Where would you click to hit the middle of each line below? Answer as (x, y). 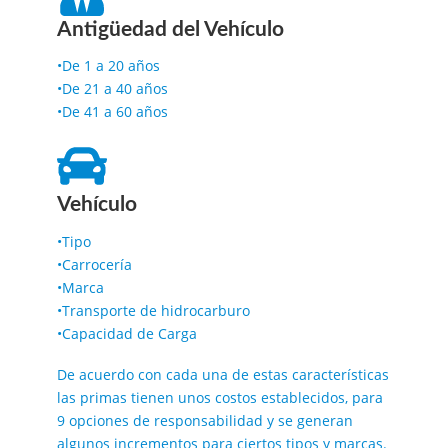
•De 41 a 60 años (112, 112)
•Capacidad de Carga (126, 333)
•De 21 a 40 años (112, 89)
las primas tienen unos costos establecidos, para (219, 397)
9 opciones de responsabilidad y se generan (204, 420)
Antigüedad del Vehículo (170, 29)
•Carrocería (94, 264)
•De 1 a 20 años (108, 66)
